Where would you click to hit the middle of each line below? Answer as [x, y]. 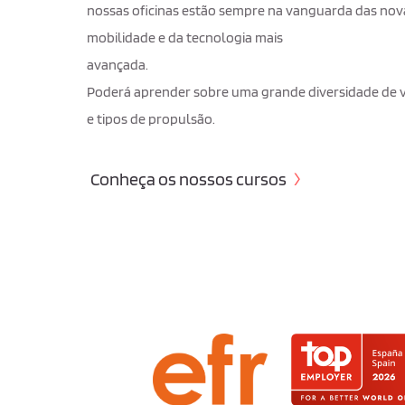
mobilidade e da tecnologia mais [186, 38]
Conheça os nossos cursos [188, 179]
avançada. [118, 65]
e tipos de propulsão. [151, 119]
